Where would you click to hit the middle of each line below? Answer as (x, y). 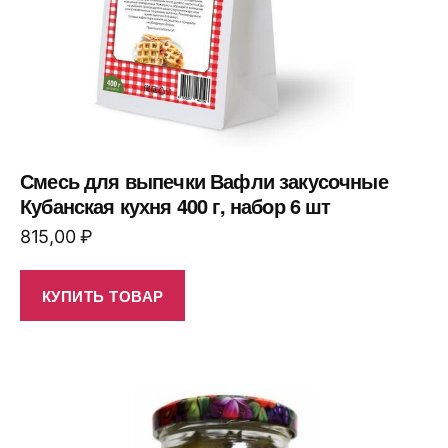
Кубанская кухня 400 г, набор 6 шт (175, 206)
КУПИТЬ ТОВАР (102, 295)
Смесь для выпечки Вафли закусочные (204, 181)
